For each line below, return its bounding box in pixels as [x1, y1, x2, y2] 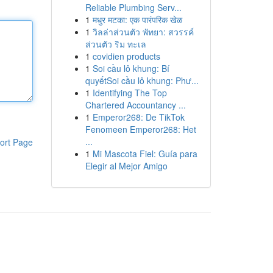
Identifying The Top [92, 87, 167, 99]
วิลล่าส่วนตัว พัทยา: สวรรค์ [92, 26, 194, 38]
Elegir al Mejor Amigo [85, 160, 168, 172]
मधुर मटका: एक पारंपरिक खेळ [92, 13, 182, 26]
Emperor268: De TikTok [92, 111, 185, 123]
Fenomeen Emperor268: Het [85, 123, 196, 135]
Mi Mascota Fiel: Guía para [92, 147, 197, 160]
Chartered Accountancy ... [85, 99, 186, 111]
